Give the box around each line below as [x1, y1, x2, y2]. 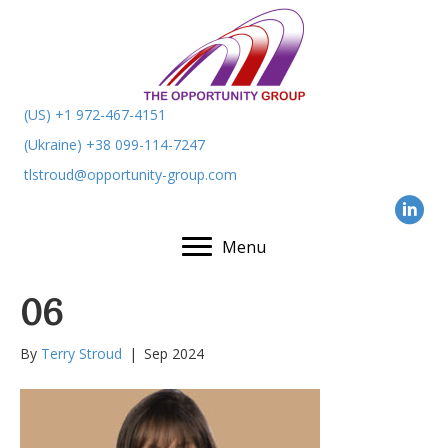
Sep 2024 [144, 344, 204, 363]
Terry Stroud [41, 344, 122, 363]
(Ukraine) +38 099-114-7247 [24, 135, 205, 154]
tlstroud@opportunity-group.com [24, 165, 237, 184]
